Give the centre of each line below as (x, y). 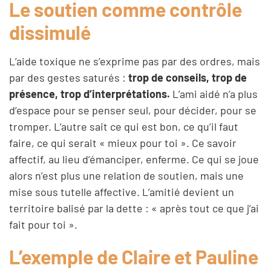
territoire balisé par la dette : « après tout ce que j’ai (134, 208)
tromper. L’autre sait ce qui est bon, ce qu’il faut (124, 126)
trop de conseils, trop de (188, 77)
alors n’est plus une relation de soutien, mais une (126, 175)
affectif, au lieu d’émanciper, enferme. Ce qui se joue (134, 159)
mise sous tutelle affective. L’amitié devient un (122, 191)
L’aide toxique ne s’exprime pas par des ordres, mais (135, 61)
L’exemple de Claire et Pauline (134, 256)
